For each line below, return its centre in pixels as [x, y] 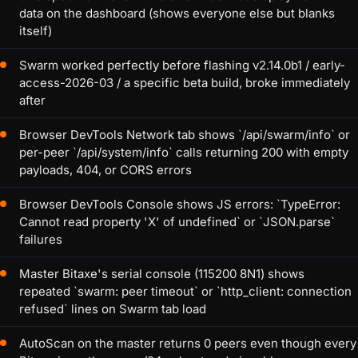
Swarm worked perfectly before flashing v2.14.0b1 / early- [182, 66]
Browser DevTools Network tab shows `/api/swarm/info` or [185, 135]
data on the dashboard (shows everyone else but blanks [177, 14]
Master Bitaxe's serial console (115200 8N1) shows [162, 274]
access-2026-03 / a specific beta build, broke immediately [185, 83]
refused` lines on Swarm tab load [113, 309]
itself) [36, 31]
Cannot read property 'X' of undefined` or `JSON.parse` [177, 222]
